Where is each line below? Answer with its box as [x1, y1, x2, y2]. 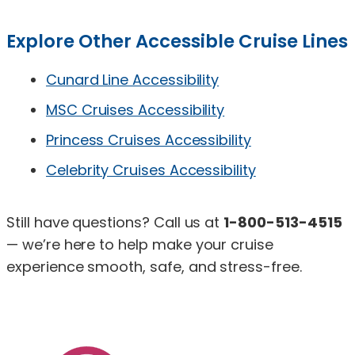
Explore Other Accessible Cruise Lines [6, 28, 348, 54]
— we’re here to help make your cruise [6, 234, 274, 254]
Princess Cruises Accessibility [46, 129, 251, 150]
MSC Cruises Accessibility [46, 99, 225, 120]
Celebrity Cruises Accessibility [46, 159, 256, 180]
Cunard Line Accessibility [46, 69, 219, 90]
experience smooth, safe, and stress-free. [6, 256, 302, 277]
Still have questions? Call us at [6, 212, 224, 232]
